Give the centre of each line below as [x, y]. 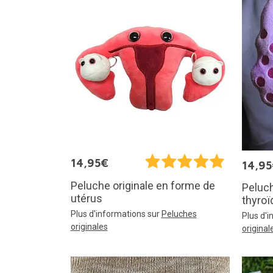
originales [89, 226]
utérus [86, 198]
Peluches [179, 214]
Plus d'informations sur [116, 214]
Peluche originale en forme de [143, 185]
